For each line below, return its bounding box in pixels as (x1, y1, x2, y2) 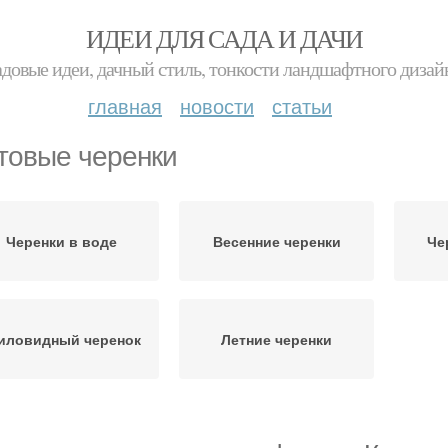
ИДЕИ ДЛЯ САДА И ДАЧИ (85, 21, 363, 55)
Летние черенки (221, 329, 332, 349)
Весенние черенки (212, 231, 341, 251)
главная (88, 91, 162, 120)
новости (180, 91, 254, 120)
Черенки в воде (6, 231, 117, 251)
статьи (272, 91, 332, 120)
